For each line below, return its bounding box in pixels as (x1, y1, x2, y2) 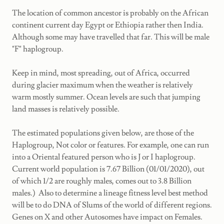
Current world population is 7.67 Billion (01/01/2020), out (12, 163, 204, 174)
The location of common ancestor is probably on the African (12, 7, 208, 18)
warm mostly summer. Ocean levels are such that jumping (12, 91, 200, 102)
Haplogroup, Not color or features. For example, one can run (12, 139, 209, 150)
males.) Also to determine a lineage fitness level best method (12, 187, 208, 198)
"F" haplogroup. (12, 43, 63, 54)
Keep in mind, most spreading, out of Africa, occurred (12, 67, 190, 78)
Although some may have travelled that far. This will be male (12, 31, 209, 42)
